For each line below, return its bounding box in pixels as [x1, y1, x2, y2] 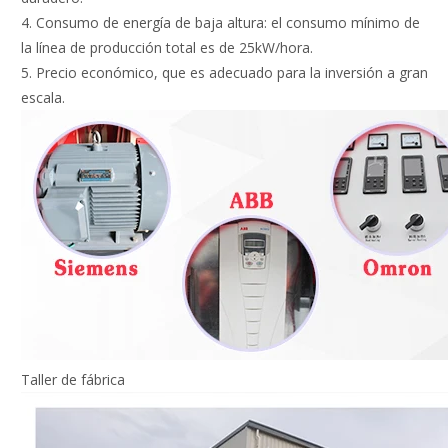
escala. [21, 88, 65, 108]
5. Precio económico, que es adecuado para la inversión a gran [21, 63, 428, 83]
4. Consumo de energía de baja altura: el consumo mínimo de [21, 13, 420, 33]
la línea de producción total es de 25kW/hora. [21, 38, 313, 58]
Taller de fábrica [21, 370, 125, 390]
